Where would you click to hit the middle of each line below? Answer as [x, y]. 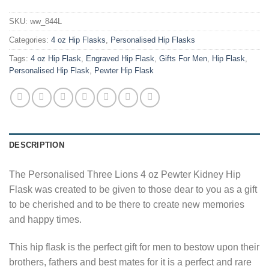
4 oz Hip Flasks [78, 40]
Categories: [30, 40]
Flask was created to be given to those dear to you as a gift [133, 190]
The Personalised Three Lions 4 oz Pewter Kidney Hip [125, 175]
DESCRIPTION [37, 145]
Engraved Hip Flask [120, 59]
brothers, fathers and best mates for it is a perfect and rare [130, 262]
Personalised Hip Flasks [153, 40]
